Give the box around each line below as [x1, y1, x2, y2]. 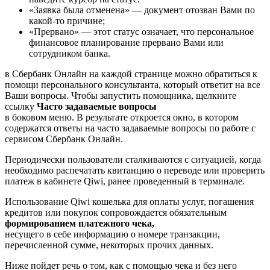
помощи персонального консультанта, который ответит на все [5, 79, 260, 90]
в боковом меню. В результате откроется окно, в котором [5, 111, 239, 122]
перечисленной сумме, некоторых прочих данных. [5, 239, 213, 250]
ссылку [5, 101, 37, 111]
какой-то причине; [29, 15, 105, 26]
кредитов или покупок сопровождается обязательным [5, 207, 227, 218]
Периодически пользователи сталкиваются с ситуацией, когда [5, 154, 261, 165]
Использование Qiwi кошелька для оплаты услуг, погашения [5, 196, 254, 207]
